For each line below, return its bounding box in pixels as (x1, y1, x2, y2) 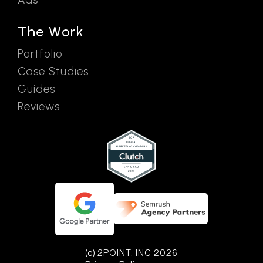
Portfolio (18, 46, 63, 60)
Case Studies (18, 64, 89, 78)
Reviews (18, 99, 60, 113)
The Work (18, 22, 84, 40)
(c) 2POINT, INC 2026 (85, 247, 178, 258)
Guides (18, 82, 55, 96)
